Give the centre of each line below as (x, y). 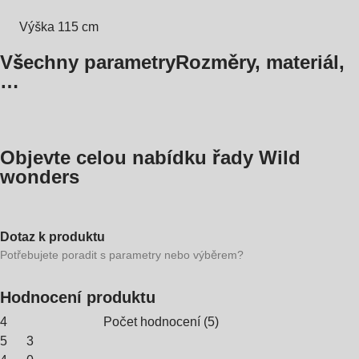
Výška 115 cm (59, 27)
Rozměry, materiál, (260, 62)
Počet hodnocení (152, 321)
